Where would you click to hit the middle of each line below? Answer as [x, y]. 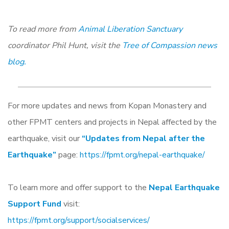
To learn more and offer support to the [77, 187]
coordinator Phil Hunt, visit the [65, 45]
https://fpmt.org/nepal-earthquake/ [142, 155]
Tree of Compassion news [170, 45]
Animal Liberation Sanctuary [130, 29]
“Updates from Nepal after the [143, 138]
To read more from [43, 29]
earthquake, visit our [45, 138]
